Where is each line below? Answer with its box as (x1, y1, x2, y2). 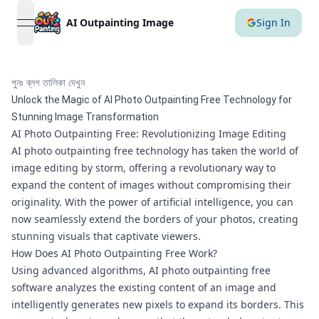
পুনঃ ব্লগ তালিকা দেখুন (11, 75, 85, 89)
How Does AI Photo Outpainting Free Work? (11, 246, 217, 260)
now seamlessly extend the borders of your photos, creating (11, 212, 298, 226)
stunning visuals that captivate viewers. (11, 229, 201, 243)
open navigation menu (24, 22, 147, 38)
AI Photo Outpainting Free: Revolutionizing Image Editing (11, 127, 286, 140)
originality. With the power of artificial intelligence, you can (11, 195, 293, 209)
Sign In (256, 16, 291, 29)
